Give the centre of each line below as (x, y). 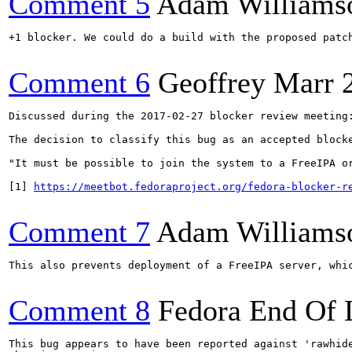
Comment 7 (79, 232)
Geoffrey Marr (246, 82)
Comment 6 (79, 82)
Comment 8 (79, 310)
